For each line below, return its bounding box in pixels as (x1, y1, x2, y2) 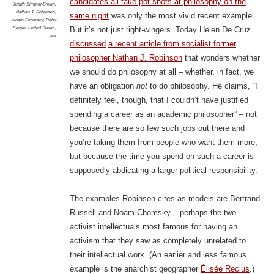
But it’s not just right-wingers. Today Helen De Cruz (69, 25, 251, 35)
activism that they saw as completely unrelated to (69, 236, 246, 246)
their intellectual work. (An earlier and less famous (69, 250, 246, 260)
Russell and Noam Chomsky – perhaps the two (69, 208, 236, 218)
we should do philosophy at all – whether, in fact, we (69, 67, 254, 77)
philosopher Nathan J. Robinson (69, 53, 182, 63)
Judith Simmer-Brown (12, 1, 55, 7)
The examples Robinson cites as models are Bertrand (69, 194, 260, 204)
